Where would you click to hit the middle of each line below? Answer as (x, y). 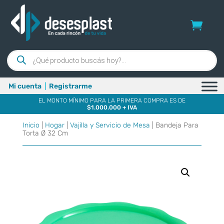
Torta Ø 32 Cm (45, 133)
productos (23, 67)
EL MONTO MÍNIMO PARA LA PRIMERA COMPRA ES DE (112, 100)
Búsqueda (23, 53)
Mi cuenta (25, 86)
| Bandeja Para (174, 125)
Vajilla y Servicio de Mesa (110, 125)
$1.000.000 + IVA (112, 107)
